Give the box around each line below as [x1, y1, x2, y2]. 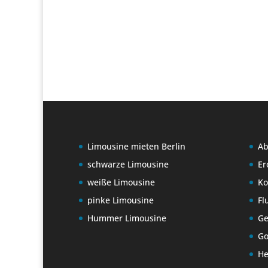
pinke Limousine [87, 194, 154, 206]
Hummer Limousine [87, 212, 166, 224]
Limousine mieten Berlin [87, 141, 185, 153]
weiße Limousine [87, 176, 155, 188]
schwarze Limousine [87, 159, 169, 170]
